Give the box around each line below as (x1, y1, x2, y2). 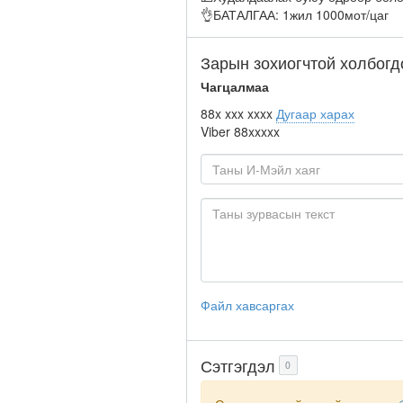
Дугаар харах (276, 103, 354, 122)
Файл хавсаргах (201, 295, 294, 314)
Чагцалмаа (201, 76, 269, 95)
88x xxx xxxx (201, 103, 273, 122)
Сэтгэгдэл (201, 353, 275, 377)
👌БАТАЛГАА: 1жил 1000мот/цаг (201, 5, 389, 23)
